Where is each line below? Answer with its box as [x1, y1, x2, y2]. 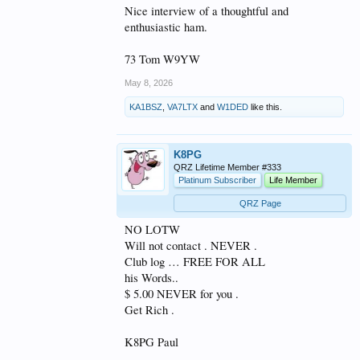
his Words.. [125, 269, 178, 285]
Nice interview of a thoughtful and [125, 2, 288, 18]
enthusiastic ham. [125, 18, 207, 35]
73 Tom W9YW [125, 51, 200, 67]
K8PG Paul [125, 333, 178, 350]
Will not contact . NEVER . [125, 237, 257, 253]
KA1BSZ [129, 101, 162, 112]
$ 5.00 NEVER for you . [125, 285, 239, 301]
